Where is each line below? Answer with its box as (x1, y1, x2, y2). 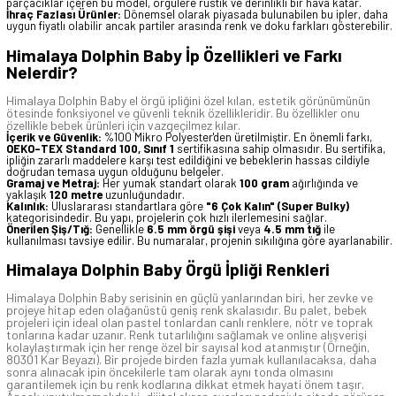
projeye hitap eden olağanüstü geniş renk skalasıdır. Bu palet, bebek (6, 302, 367, 318)
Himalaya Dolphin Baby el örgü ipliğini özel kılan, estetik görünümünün (6, 92, 370, 108)
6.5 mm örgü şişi (147, 221, 235, 236)
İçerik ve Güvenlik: (6, 129, 102, 144)
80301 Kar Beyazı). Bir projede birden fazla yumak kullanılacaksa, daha (6, 352, 377, 368)
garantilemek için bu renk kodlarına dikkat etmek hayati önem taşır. (6, 377, 364, 392)
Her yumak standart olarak (100, 175, 240, 190)
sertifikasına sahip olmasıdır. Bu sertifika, (174, 141, 385, 156)
